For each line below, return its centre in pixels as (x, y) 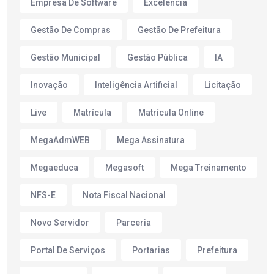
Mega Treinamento (209, 167)
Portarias (151, 250)
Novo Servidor (60, 222)
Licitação (223, 85)
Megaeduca (54, 167)
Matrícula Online (171, 112)
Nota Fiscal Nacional (124, 195)
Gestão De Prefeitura (179, 30)
